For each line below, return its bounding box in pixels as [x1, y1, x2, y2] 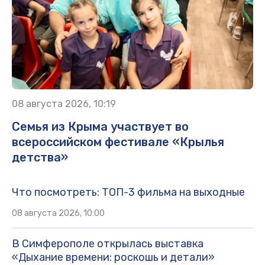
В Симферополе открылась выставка [12, 237, 203, 251]
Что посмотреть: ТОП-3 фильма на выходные [12, 186, 245, 199]
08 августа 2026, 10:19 [12, 98, 116, 110]
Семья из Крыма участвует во [12, 119, 189, 134]
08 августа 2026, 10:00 [12, 208, 105, 219]
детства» [12, 150, 68, 165]
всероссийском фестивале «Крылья [12, 135, 224, 150]
